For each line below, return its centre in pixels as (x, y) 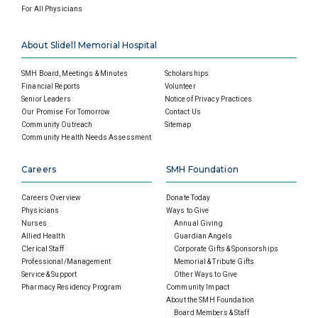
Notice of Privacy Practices (208, 99)
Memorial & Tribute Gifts (214, 262)
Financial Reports (51, 87)
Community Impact (198, 287)
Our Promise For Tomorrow (66, 112)
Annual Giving (198, 224)
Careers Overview (51, 198)
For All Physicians (52, 9)
